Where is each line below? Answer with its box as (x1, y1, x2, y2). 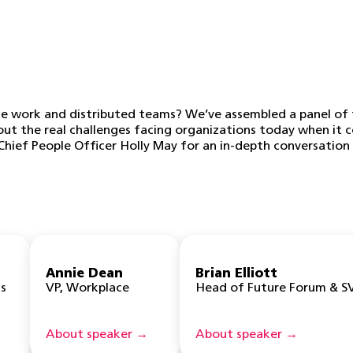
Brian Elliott (195, 268, 277, 281)
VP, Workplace (46, 282, 129, 295)
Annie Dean (46, 268, 123, 281)
